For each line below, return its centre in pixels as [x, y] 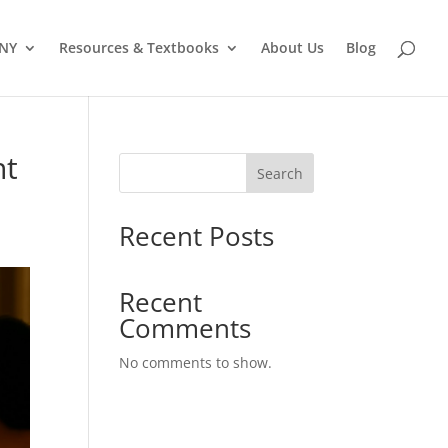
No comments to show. [196, 362]
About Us [292, 47]
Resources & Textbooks [139, 47]
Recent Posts [197, 236]
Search [279, 173]
